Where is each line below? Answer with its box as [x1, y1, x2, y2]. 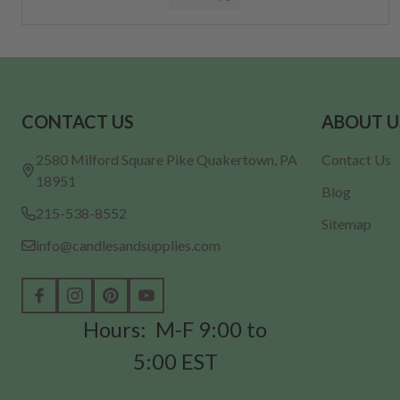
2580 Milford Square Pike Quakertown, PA [36, 151, 297, 169]
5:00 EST [132, 348, 218, 375]
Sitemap [321, 215, 371, 233]
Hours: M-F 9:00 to [83, 316, 267, 343]
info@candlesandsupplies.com [36, 237, 221, 254]
